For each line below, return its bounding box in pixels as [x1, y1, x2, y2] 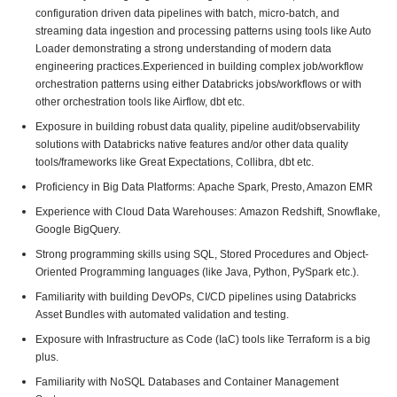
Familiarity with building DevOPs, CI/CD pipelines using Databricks [35, 291, 356, 303]
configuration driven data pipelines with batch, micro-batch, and [35, 7, 339, 19]
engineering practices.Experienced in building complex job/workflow [35, 60, 363, 73]
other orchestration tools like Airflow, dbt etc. [35, 96, 247, 108]
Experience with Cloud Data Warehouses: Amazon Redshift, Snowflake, [35, 206, 380, 218]
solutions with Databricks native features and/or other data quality [35, 138, 348, 151]
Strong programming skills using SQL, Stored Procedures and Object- [35, 248, 369, 261]
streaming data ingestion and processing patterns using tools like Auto [35, 25, 371, 37]
